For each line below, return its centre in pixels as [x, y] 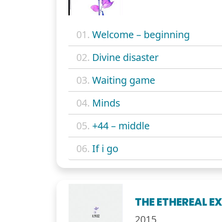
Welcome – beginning [141, 34]
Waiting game [124, 80]
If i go [105, 148]
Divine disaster [125, 57]
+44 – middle [121, 125]
